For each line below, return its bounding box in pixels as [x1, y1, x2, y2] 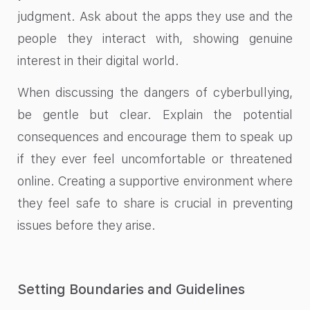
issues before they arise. [17, 218, 156, 233]
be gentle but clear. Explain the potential [17, 107, 293, 122]
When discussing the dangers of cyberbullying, [17, 85, 293, 100]
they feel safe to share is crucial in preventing [17, 196, 293, 211]
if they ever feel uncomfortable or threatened [17, 152, 293, 167]
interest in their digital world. [17, 53, 179, 68]
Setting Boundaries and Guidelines [17, 281, 245, 298]
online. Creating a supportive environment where [17, 174, 293, 189]
